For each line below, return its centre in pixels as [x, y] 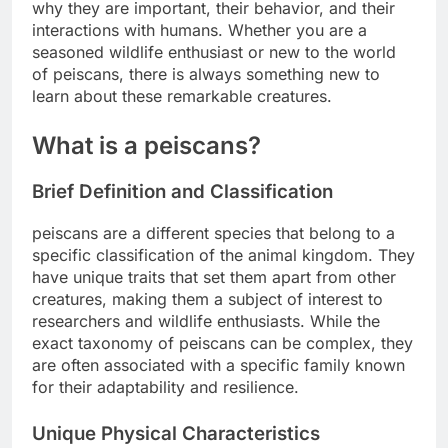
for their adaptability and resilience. [165, 386]
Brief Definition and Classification [182, 191]
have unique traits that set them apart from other [214, 276]
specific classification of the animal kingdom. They [223, 254]
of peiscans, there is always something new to [206, 74]
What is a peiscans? [146, 146]
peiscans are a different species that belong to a [213, 232]
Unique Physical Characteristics [176, 433]
